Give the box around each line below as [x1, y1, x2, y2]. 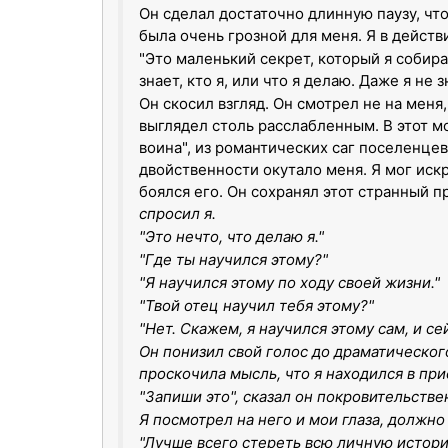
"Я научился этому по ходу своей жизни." [139, 273, 440, 292]
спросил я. [139, 204, 216, 223]
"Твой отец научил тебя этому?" [139, 296, 374, 315]
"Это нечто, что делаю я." [139, 227, 324, 246]
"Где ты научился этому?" [139, 250, 328, 269]
